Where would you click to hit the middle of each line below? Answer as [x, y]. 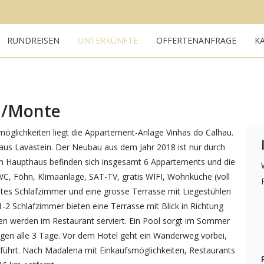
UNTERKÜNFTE [108, 41]
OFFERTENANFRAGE [197, 41]
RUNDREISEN [34, 41]
